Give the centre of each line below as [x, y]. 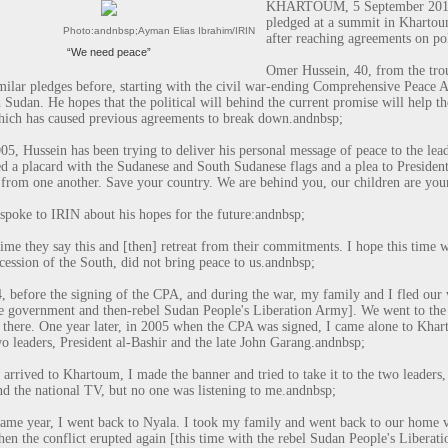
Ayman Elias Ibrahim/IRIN [196, 30]
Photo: [78, 30]
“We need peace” [109, 51]
